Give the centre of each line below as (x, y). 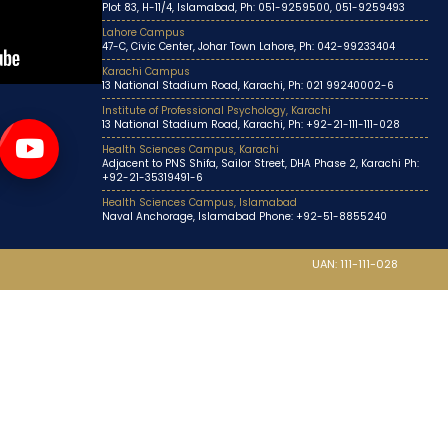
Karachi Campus (146, 71)
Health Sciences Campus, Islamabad (199, 202)
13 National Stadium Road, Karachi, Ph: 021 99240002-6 (248, 85)
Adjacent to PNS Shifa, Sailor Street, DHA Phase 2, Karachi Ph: (260, 163)
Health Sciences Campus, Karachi (190, 149)
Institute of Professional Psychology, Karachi (216, 110)
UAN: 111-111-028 (355, 264)
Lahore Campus (143, 32)
